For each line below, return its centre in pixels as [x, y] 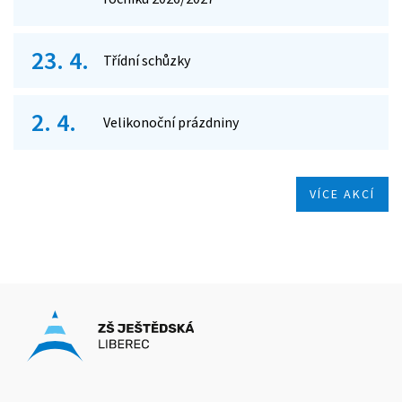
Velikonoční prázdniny [171, 122]
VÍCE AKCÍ [342, 194]
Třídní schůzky [147, 61]
